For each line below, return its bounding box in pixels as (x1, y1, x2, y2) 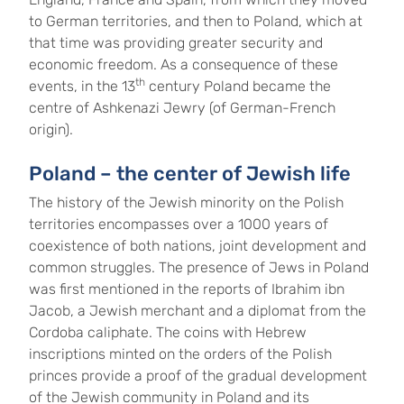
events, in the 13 (29, 78, 135, 95)
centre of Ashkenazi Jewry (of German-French (29, 99, 335, 116)
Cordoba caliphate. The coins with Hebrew (29, 324, 307, 341)
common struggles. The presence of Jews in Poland (29, 259, 369, 276)
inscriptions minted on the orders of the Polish (29, 345, 332, 363)
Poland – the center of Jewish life (29, 161, 351, 186)
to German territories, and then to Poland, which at (29, 13, 363, 30)
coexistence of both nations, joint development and (29, 237, 366, 254)
